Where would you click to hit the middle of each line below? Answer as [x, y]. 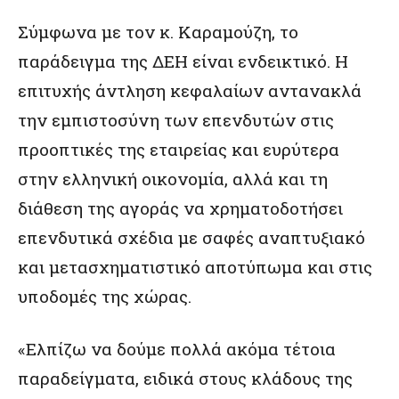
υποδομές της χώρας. [105, 296]
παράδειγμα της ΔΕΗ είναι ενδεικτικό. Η [183, 61]
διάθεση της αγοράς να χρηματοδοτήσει [180, 208]
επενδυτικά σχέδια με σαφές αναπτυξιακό [191, 237]
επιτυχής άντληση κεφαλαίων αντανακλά [190, 90]
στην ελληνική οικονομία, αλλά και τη [173, 178]
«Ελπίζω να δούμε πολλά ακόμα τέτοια [177, 348]
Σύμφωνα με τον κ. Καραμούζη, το [158, 31]
